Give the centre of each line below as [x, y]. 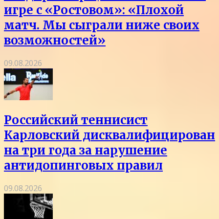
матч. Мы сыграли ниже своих [102, 25]
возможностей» [55, 40]
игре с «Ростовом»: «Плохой [94, 10]
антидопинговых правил [83, 165]
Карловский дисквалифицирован [109, 135]
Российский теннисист [76, 120]
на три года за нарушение [86, 150]
